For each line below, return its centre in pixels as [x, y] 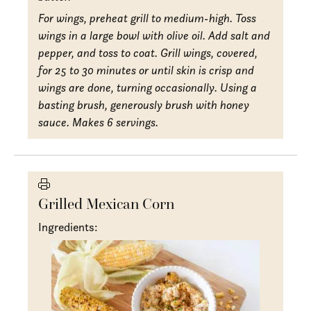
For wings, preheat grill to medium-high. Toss [148, 18]
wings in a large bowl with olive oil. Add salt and [154, 35]
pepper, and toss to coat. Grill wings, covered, [148, 52]
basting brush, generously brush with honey [144, 104]
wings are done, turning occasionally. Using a [148, 87]
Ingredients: [68, 227]
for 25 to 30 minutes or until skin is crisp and [146, 70]
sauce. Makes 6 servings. [99, 122]
